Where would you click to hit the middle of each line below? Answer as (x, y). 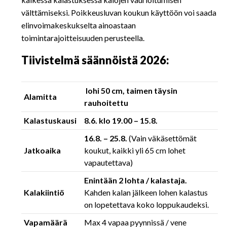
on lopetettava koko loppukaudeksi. (146, 204)
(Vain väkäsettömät (162, 138)
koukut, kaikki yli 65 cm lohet (135, 150)
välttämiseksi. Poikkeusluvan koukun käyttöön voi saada (119, 12)
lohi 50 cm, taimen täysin (131, 90)
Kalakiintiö (44, 192)
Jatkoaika (42, 150)
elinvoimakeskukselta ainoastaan (79, 25)
